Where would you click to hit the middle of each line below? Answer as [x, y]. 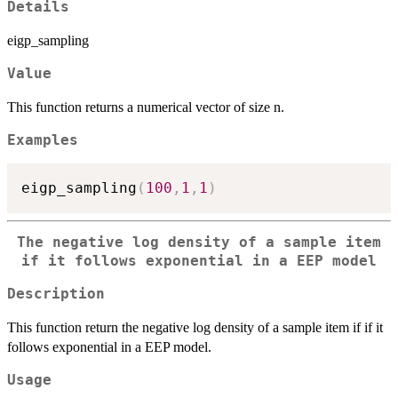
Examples [43, 140]
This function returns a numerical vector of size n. [146, 107]
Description [56, 294]
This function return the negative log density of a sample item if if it [195, 327]
